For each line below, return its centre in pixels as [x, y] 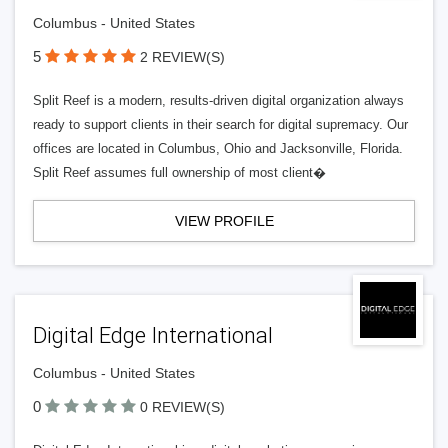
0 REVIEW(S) [182, 407]
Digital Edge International [153, 335]
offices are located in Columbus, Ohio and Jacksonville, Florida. [218, 148]
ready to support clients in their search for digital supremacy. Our [220, 124]
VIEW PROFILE [224, 221]
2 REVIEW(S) [182, 57]
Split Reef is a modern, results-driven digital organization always [218, 100]
